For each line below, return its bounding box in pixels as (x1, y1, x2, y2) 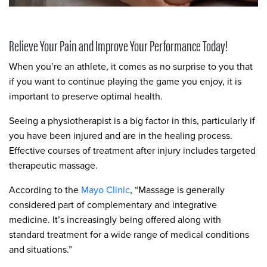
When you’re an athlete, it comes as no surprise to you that (9, 59, 253, 73)
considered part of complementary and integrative (9, 197, 217, 212)
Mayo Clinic (81, 182, 130, 197)
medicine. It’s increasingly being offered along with (9, 212, 221, 226)
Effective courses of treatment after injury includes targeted (9, 143, 256, 157)
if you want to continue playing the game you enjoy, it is (9, 74, 241, 88)
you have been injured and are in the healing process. (9, 128, 232, 142)
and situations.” (9, 242, 72, 256)
